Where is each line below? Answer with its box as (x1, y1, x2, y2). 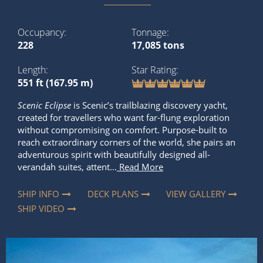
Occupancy (18, 25, 64, 39)
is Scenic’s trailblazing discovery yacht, (71, 99, 228, 112)
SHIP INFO (18, 187, 59, 200)
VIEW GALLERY (166, 187, 225, 200)
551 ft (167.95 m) (18, 76, 93, 89)
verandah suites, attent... (18, 161, 117, 173)
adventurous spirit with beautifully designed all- (18, 149, 210, 161)
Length (18, 63, 46, 76)
